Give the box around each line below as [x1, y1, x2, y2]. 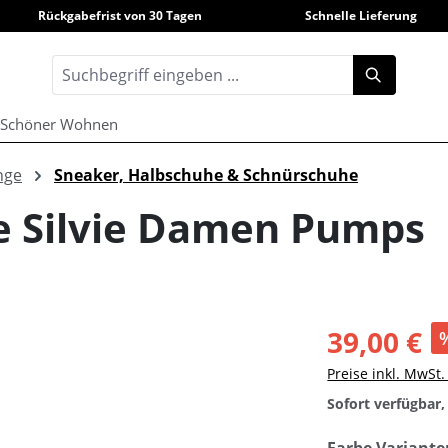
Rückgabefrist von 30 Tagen [37, 7, 202, 24]
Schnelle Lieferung [305, 7, 418, 24]
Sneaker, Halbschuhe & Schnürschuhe [54, 164, 358, 187]
